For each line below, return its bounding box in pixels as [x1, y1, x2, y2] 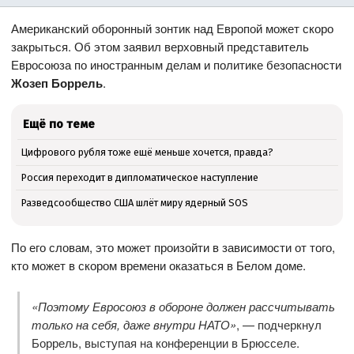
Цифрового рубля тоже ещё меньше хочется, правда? [21, 146, 273, 159]
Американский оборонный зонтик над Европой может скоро [11, 20, 334, 37]
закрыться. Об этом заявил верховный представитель [11, 38, 310, 55]
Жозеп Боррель [11, 74, 104, 92]
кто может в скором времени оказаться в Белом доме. [11, 257, 307, 274]
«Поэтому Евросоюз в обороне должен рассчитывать [31, 298, 335, 315]
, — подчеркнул [235, 316, 322, 333]
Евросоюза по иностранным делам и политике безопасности [11, 56, 342, 73]
